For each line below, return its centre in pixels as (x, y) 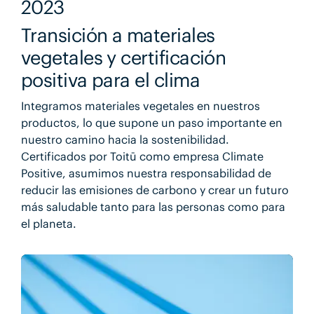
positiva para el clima (110, 80)
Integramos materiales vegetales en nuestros (140, 105)
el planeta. (48, 223)
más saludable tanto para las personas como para (153, 206)
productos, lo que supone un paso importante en (151, 122)
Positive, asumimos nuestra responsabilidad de (146, 173)
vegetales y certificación (123, 58)
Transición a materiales (118, 35)
